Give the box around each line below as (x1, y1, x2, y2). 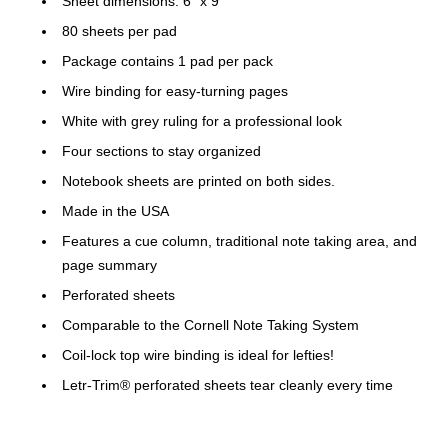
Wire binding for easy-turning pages (62, 83, 288, 100)
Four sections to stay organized (62, 143, 261, 160)
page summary (62, 257, 157, 274)
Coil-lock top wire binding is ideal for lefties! (62, 347, 334, 364)
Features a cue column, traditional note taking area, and (62, 233, 417, 250)
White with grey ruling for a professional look (62, 113, 342, 130)
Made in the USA (62, 203, 169, 220)
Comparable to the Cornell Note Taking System (62, 317, 359, 334)
